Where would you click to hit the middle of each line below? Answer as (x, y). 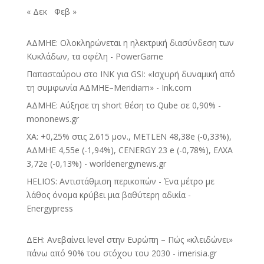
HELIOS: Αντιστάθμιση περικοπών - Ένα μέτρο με (120, 181)
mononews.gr (52, 119)
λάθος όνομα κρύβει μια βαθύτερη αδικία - (108, 195)
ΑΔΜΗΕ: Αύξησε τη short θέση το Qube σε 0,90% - (123, 105)
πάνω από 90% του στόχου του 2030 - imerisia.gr (121, 253)
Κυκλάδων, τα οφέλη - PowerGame (95, 57)
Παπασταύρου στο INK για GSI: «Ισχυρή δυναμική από (131, 74)
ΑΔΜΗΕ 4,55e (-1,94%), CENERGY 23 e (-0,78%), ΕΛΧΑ (129, 150)
